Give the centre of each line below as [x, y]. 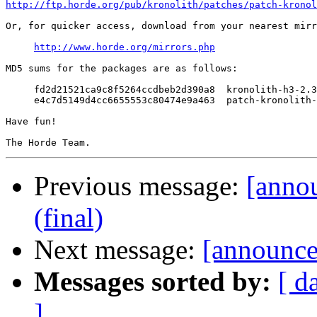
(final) [69, 218]
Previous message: [140, 186]
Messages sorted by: [152, 282]
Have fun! [31, 122]
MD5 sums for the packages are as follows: [122, 69]
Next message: [118, 250]
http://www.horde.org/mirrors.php [125, 47]
